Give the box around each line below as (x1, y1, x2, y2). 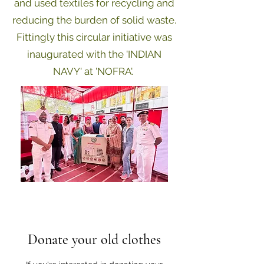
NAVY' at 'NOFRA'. (53, 65, 136, 77)
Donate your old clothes (28, 231, 161, 248)
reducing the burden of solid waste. (12, 14, 176, 26)
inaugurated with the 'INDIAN (27, 48, 161, 60)
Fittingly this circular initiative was (16, 31, 172, 43)
